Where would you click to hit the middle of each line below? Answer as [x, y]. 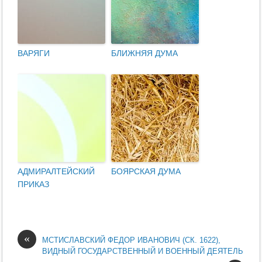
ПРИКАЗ [34, 184]
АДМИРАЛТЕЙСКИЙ [56, 171]
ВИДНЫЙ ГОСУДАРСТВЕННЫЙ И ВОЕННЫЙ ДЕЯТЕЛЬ [143, 251]
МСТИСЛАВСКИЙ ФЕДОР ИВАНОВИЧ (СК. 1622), [132, 240]
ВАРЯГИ [34, 53]
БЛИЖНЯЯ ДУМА [145, 53]
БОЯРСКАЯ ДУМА [146, 171]
